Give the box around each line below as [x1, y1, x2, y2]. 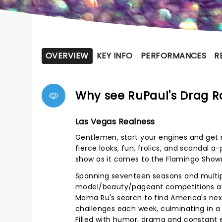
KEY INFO [96, 50, 133, 61]
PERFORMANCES [140, 50, 207, 61]
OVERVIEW [46, 50, 89, 61]
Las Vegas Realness [75, 116, 155, 127]
